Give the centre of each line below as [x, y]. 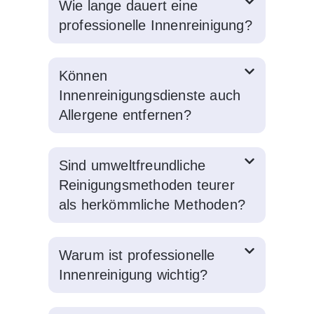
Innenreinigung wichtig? [133, 274]
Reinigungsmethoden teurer [146, 185]
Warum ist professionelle [137, 255]
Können [83, 75]
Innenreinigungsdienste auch [150, 95]
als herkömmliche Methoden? [152, 204]
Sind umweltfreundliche [132, 165]
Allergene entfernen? [125, 115]
